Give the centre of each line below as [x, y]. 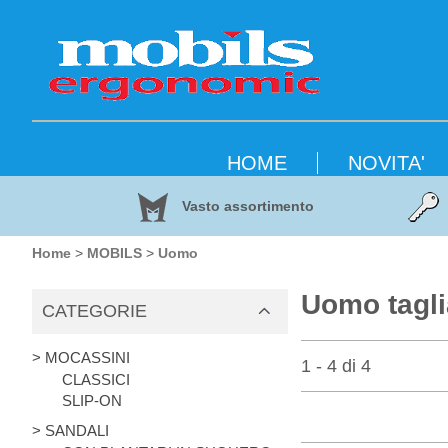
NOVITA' [386, 163]
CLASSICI [96, 379]
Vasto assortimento [245, 206]
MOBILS [114, 253]
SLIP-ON [92, 400]
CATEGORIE [94, 311]
